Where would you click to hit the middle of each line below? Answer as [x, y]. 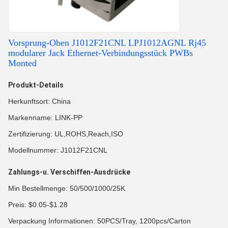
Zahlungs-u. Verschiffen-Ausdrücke [69, 172]
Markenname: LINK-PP [45, 118]
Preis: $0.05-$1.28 [38, 205]
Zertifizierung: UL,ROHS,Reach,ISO [66, 134]
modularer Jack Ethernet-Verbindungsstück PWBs [101, 53]
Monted [22, 63]
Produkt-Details [36, 85]
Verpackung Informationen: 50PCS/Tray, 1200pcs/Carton [99, 221]
